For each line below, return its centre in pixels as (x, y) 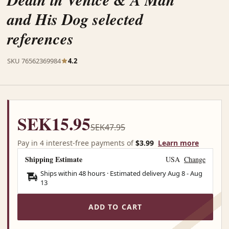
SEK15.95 (54, 123)
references (40, 38)
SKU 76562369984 (34, 61)
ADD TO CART (115, 207)
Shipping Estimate (54, 159)
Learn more (178, 143)
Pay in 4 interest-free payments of (76, 143)
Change (195, 159)
